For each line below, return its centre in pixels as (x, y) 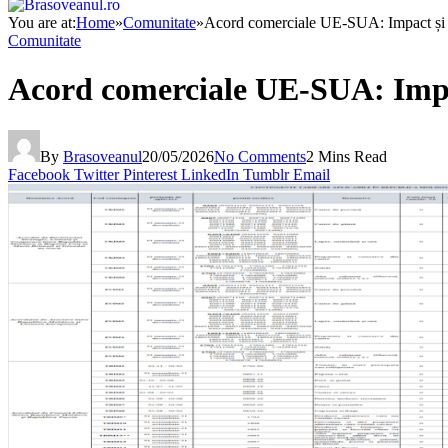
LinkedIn (210, 174)
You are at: (42, 22)
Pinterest (150, 174)
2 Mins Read (346, 156)
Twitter (96, 174)
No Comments (260, 156)
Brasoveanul (102, 156)
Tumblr (266, 174)
